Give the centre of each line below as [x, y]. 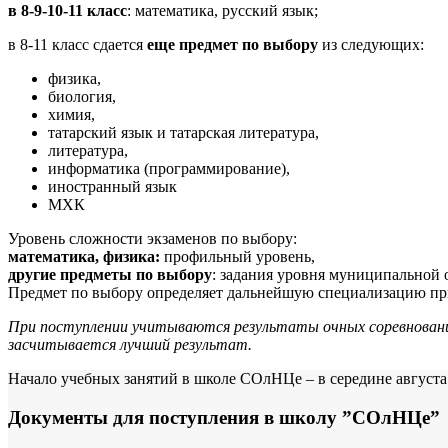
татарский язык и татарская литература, [183, 133]
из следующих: [371, 45]
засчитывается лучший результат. [130, 345]
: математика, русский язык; [222, 11]
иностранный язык [112, 187]
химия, [71, 115]
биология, [82, 97]
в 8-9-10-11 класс [67, 11]
